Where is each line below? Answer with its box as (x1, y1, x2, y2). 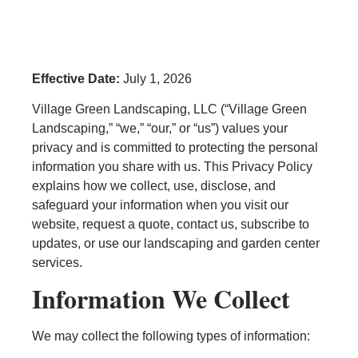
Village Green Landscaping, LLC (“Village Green (32, 101, 307, 116)
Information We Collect (32, 280, 290, 318)
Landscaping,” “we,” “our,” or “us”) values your (32, 121, 288, 135)
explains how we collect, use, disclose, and (32, 178, 276, 193)
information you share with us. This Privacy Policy (32, 159, 312, 173)
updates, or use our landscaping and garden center (32, 236, 320, 250)
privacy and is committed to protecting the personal (32, 140, 318, 154)
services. (32, 255, 82, 269)
